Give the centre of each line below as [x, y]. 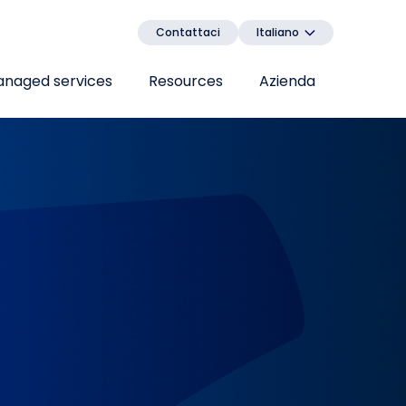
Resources [186, 81]
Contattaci [188, 32]
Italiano [278, 32]
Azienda [287, 81]
